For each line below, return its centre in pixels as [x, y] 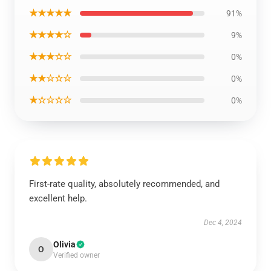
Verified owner [77, 255]
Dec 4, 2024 [223, 223]
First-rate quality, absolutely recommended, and [124, 184]
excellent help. [58, 198]
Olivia [64, 244]
